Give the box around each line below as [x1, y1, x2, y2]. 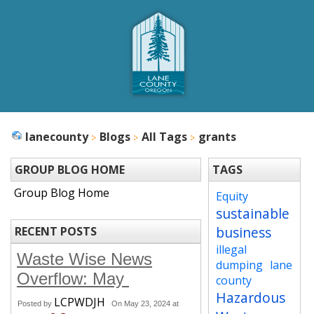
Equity [216, 189, 249, 204]
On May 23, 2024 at [111, 299, 179, 308]
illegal [216, 242, 247, 257]
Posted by [18, 299, 54, 308]
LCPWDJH [54, 294, 105, 310]
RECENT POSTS [15, 224, 97, 239]
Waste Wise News [17, 250, 152, 268]
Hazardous [216, 288, 286, 307]
